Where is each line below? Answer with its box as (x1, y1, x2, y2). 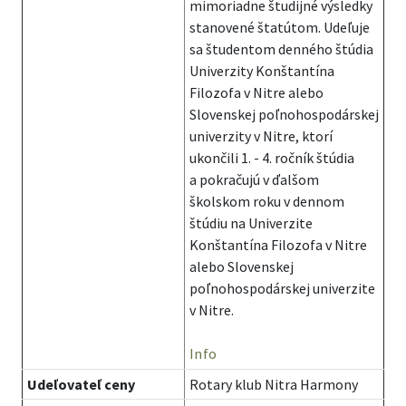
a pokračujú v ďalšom (188, 170, 319, 188)
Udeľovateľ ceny (26, 375, 135, 393)
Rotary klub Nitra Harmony (188, 375, 358, 393)
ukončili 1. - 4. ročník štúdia (188, 149, 354, 167)
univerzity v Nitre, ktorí (188, 127, 333, 145)
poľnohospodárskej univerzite (188, 279, 375, 297)
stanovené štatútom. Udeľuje (188, 18, 370, 36)
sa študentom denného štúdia (188, 40, 373, 58)
